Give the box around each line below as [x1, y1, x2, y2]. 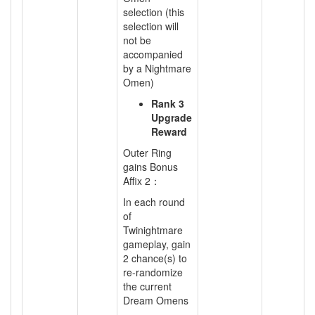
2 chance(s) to [123, 251, 187, 265]
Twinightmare [123, 223, 183, 237]
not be [123, 33, 151, 47]
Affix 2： [123, 174, 160, 188]
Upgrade [151, 110, 192, 124]
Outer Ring [123, 146, 172, 160]
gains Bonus [123, 160, 178, 174]
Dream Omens [123, 293, 188, 307]
